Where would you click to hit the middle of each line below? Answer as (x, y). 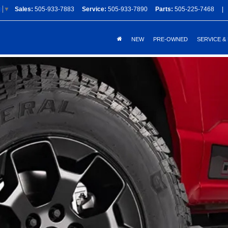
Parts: (164, 9)
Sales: (24, 9)
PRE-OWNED (170, 39)
